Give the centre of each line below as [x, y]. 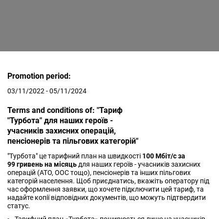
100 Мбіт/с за [164, 156]
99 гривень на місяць [43, 164]
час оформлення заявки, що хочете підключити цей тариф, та [106, 189]
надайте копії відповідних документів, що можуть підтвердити [107, 197]
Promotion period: [39, 76]
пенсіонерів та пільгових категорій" [73, 141]
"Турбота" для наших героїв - [60, 120]
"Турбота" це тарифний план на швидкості [75, 156]
